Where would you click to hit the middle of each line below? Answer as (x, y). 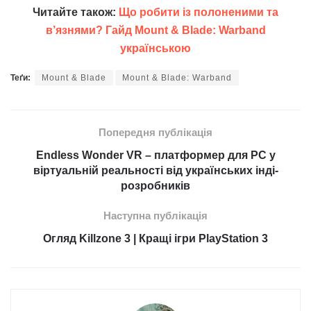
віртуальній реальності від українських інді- (155, 171)
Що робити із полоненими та (199, 12)
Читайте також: (76, 12)
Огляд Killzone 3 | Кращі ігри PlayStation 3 (155, 239)
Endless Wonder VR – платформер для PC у (155, 155)
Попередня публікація (155, 133)
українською (155, 49)
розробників (155, 186)
